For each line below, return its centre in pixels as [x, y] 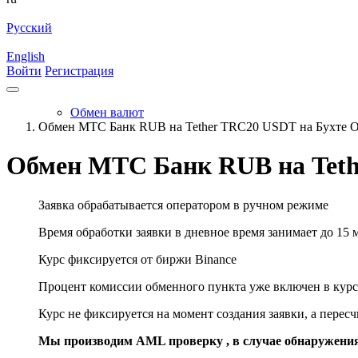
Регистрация [79, 71]
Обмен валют [107, 112]
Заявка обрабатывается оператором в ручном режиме [183, 205]
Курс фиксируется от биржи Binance [137, 259]
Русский [29, 28]
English [26, 56]
